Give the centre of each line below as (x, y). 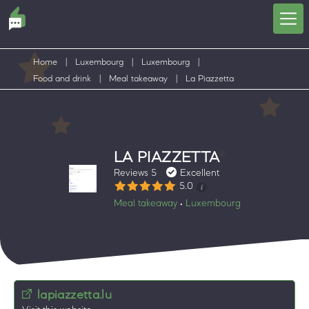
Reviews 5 (135, 172)
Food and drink (62, 78)
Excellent (199, 172)
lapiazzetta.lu (75, 295)
